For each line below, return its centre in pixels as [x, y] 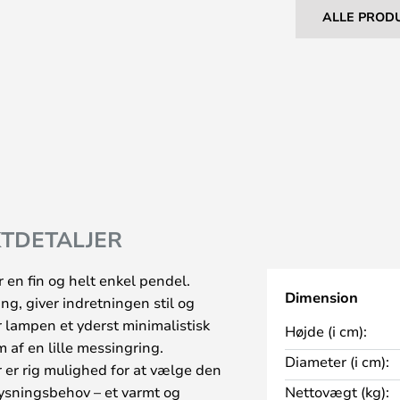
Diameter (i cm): [337, 362]
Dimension [321, 298]
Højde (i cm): [325, 331]
